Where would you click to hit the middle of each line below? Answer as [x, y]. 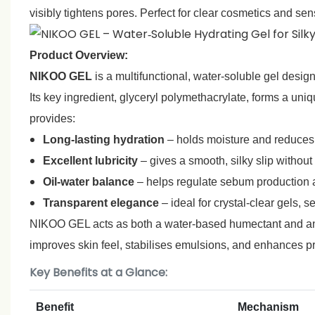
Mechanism [268, 307]
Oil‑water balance [89, 181]
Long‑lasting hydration [104, 139]
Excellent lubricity [91, 160]
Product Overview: [78, 55]
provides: [52, 118]
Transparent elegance [101, 202]
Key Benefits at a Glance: [98, 272]
